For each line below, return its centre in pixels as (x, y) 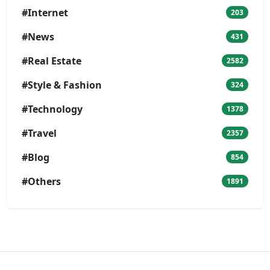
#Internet (45, 12)
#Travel (39, 133)
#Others (41, 181)
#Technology (52, 109)
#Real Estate (52, 61)
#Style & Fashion (62, 85)
